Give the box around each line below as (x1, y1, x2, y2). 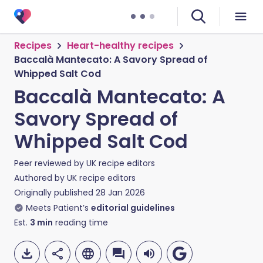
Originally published (14, 187, 93, 198)
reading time (53, 217, 108, 228)
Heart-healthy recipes (67, 39, 174, 52)
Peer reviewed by (14, 157, 86, 169)
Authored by (14, 172, 67, 184)
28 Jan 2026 (96, 187, 145, 198)
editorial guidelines (91, 202, 175, 214)
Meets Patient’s (26, 202, 89, 214)
